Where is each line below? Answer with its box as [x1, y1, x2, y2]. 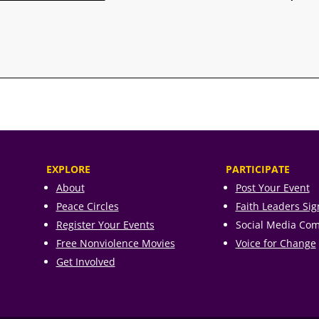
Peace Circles [56, 199, 119, 214]
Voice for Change [235, 236, 316, 251]
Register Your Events [56, 218, 155, 232]
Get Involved [56, 255, 115, 269]
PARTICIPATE [225, 162, 290, 177]
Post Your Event [235, 181, 310, 195]
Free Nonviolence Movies [56, 236, 175, 251]
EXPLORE [46, 162, 90, 177]
